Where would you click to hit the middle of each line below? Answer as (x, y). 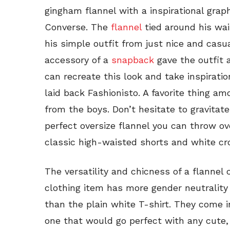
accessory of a (78, 60)
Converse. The (78, 27)
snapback (134, 60)
